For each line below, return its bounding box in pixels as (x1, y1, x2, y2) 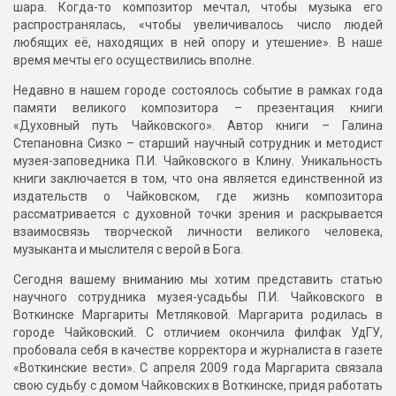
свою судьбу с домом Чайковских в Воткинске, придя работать (13, 378, 383, 393)
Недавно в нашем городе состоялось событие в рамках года (13, 83, 383, 98)
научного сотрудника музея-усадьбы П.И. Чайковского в (13, 290, 383, 305)
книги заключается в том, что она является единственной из (13, 171, 383, 187)
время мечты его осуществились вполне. (13, 53, 255, 68)
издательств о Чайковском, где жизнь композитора (13, 189, 383, 204)
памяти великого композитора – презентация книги (13, 101, 383, 116)
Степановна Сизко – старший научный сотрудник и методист (13, 136, 383, 151)
